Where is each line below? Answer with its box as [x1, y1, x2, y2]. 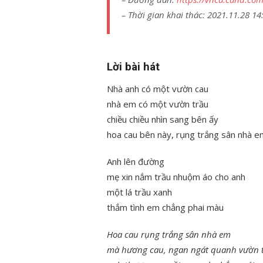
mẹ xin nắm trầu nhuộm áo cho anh [107, 171, 245, 183]
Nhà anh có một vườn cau [107, 83, 208, 95]
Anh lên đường [107, 156, 164, 167]
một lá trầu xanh [107, 186, 172, 198]
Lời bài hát [107, 60, 160, 73]
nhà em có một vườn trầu [107, 98, 208, 110]
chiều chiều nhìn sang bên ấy [107, 113, 218, 125]
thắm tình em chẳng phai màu [107, 201, 224, 213]
